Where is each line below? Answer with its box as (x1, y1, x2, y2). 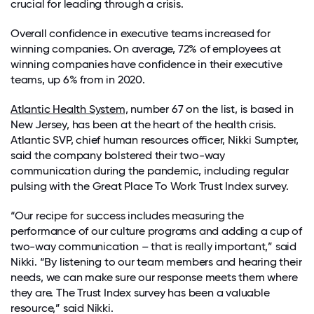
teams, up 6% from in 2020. (11, 72, 145, 86)
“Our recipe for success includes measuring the (11, 208, 244, 222)
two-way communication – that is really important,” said (11, 239, 296, 253)
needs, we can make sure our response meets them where (11, 270, 298, 284)
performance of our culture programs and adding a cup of (11, 224, 302, 238)
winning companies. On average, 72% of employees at (11, 41, 281, 55)
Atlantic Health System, (11, 102, 128, 116)
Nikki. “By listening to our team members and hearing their (11, 254, 302, 268)
